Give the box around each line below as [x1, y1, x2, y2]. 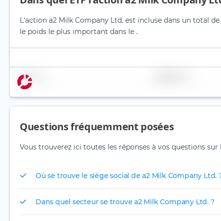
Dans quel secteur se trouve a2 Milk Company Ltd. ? [36, 197, 215, 206]
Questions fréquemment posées [20, 120, 174, 134]
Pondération [154, 73, 183, 80]
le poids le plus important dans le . [20, 27, 138, 37]
